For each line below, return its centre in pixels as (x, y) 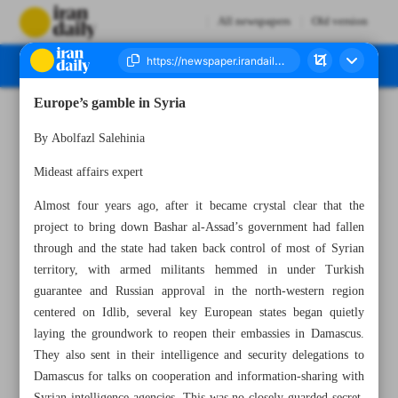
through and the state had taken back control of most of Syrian (199, 249)
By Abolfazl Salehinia (90, 139)
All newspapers (254, 22)
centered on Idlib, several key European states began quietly (199, 313)
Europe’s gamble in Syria (110, 104)
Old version (339, 22)
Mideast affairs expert (89, 172)
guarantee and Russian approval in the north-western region (199, 291)
